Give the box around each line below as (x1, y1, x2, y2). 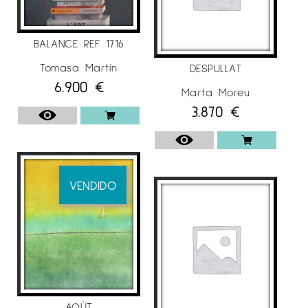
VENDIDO (69, 177, 116, 192)
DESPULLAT (189, 60, 242, 74)
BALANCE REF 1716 (33, 36, 124, 49)
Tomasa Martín (40, 60, 118, 74)
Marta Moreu (181, 85, 250, 98)
